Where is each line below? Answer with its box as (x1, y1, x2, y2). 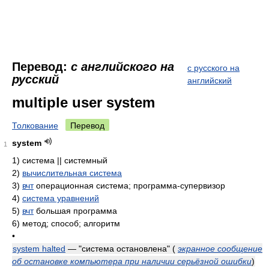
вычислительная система (22, 168, 122, 178)
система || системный (22, 156, 107, 165)
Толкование (12, 121, 58, 130)
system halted (13, 244, 65, 253)
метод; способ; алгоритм (22, 219, 120, 228)
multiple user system (12, 94, 155, 110)
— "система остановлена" (65, 244, 172, 253)
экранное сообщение (178, 244, 262, 253)
